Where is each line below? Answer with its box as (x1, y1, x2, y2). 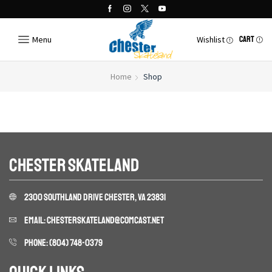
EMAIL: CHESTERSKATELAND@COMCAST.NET (24, 214, 164, 226)
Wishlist (197, 34, 225, 46)
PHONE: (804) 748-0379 (24, 237, 103, 250)
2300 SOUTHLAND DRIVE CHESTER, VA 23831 (24, 191, 166, 203)
